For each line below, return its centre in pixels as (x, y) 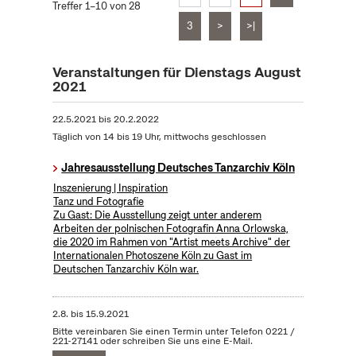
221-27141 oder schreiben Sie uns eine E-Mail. (152, 341)
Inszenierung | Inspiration (111, 188)
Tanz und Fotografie (99, 202)
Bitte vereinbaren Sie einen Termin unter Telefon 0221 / (173, 332)
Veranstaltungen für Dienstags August (176, 72)
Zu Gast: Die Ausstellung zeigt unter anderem (158, 215)
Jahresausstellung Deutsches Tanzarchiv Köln (178, 168)
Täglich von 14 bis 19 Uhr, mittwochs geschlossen (159, 137)
